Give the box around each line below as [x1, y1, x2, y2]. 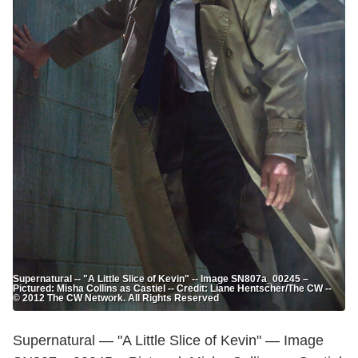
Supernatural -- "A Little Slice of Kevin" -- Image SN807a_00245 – [13, 273, 308, 285]
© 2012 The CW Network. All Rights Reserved [13, 292, 219, 304]
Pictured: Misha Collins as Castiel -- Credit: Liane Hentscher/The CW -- [13, 283, 332, 295]
